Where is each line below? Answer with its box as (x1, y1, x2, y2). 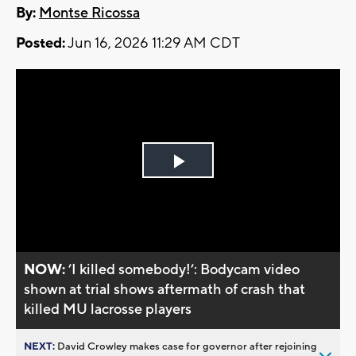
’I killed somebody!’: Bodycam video (68, 260, 300, 279)
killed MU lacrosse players (24, 300, 192, 319)
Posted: (16, 34, 65, 53)
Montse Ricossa (39, 4, 140, 23)
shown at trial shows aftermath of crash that (24, 280, 306, 299)
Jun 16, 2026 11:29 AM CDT (65, 34, 240, 53)
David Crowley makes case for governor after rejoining (57, 339, 317, 353)
